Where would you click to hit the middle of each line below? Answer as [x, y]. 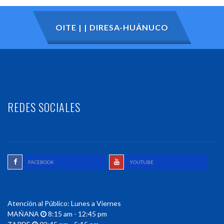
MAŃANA [24, 214]
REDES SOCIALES [44, 107]
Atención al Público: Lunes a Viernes [64, 203]
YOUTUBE [142, 162]
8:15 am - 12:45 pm [77, 214]
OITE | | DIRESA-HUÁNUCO [112, 27]
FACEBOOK [41, 162]
